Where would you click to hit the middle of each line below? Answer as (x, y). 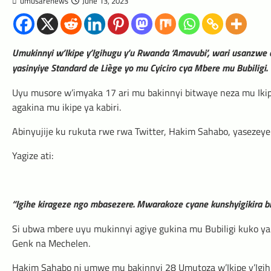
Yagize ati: (33, 156)
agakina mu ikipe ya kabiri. (67, 107)
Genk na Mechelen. (51, 243)
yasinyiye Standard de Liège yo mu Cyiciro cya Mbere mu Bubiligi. (140, 68)
